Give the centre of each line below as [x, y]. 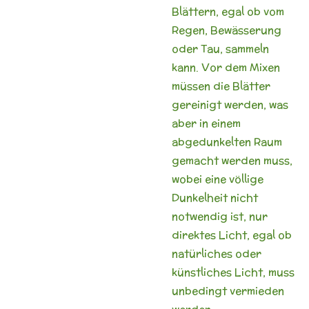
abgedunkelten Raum [227, 141]
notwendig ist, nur [220, 216]
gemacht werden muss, [232, 160]
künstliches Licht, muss [233, 272]
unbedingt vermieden [228, 290]
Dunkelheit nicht [215, 197]
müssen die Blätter [221, 86]
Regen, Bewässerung [227, 30]
